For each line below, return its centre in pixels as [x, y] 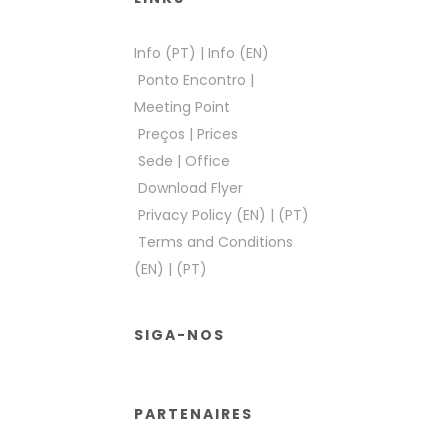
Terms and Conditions [215, 242]
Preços [161, 134]
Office [207, 161]
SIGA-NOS [179, 335]
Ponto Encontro [192, 80]
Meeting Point [182, 107]
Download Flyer [190, 188]
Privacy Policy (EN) [202, 215]
